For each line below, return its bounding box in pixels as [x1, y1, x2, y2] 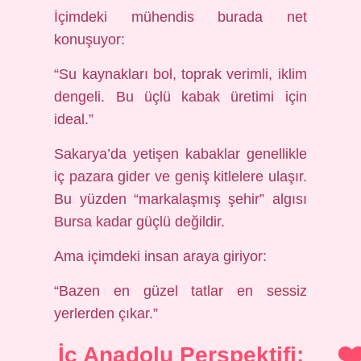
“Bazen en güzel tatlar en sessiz [54, 283, 307, 299]
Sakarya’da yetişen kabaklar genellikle [54, 146, 307, 162]
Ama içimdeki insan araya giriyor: [54, 248, 268, 264]
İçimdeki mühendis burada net [54, 9, 307, 25]
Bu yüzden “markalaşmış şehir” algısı [54, 191, 307, 207]
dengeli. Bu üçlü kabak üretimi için [54, 89, 307, 105]
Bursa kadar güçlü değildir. [54, 214, 226, 230]
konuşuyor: [54, 31, 126, 48]
